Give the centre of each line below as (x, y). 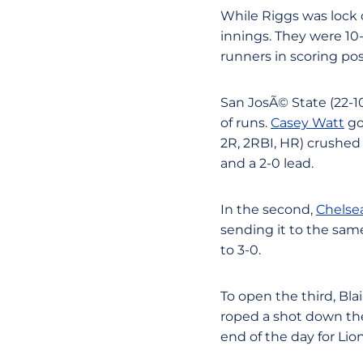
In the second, (268, 209)
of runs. (246, 123)
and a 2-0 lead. (267, 163)
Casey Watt (307, 123)
